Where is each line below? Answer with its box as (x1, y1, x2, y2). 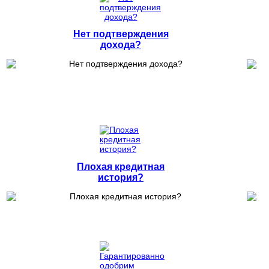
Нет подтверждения (73, 28, 169, 39)
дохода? (100, 39, 141, 50)
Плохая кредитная (77, 161, 165, 172)
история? (98, 172, 144, 183)
